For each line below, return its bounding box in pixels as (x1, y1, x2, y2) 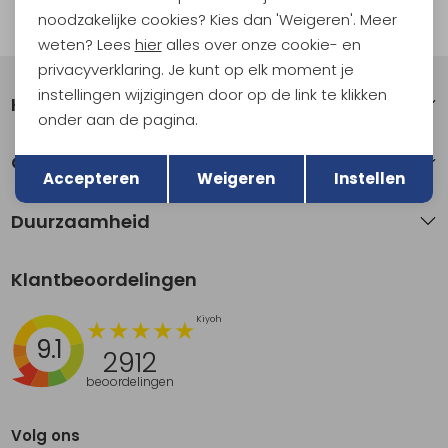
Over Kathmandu (11, 150, 174, 176)
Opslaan (288, 145, 358, 167)
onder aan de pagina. (37, 109, 198, 131)
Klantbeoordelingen (11, 267, 198, 293)
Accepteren (43, 167, 140, 189)
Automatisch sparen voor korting (111, 11, 358, 33)
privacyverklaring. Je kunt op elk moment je (37, 59, 354, 81)
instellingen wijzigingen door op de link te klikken (37, 84, 387, 106)
